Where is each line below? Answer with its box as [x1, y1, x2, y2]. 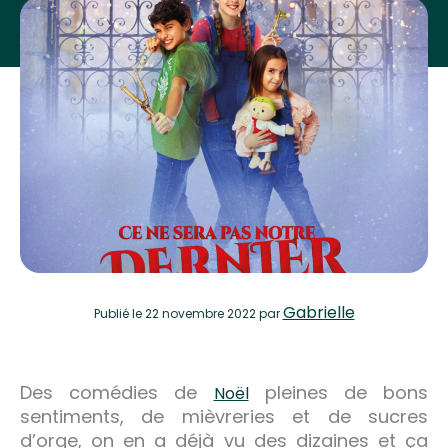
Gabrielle [282, 300, 355, 324]
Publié [93, 304, 132, 322]
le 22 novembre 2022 [131, 304, 256, 322]
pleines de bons [248, 379, 428, 405]
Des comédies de [20, 379, 214, 405]
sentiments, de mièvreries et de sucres [20, 403, 428, 429]
